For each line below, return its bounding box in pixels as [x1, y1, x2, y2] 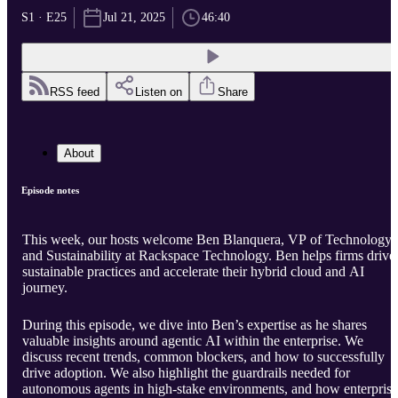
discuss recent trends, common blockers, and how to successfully [22, 349, 385, 365]
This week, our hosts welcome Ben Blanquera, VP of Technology [22, 232, 392, 248]
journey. [22, 280, 68, 296]
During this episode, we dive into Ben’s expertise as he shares [22, 317, 367, 333]
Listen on [135, 85, 182, 99]
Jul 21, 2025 [103, 11, 165, 25]
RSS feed [50, 85, 99, 99]
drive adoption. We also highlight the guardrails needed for [22, 365, 350, 381]
